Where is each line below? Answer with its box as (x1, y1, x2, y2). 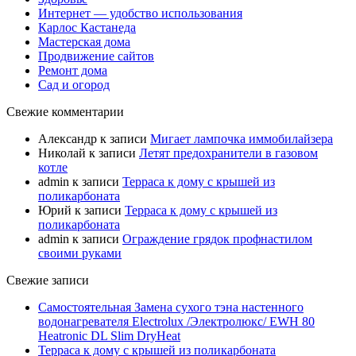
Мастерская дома (38, 34, 130, 48)
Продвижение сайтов (38, 48, 154, 63)
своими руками (38, 246, 122, 260)
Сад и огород (38, 77, 110, 91)
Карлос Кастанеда (38, 20, 136, 34)
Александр (38, 131, 97, 145)
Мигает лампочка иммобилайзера (150, 131, 333, 145)
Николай (38, 145, 86, 160)
